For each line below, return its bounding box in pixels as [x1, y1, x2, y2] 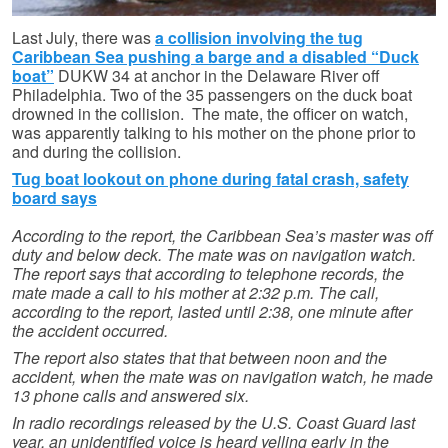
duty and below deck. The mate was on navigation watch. [12, 242, 416, 266]
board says [12, 185, 97, 209]
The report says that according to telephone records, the [12, 261, 404, 285]
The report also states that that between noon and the [12, 345, 387, 369]
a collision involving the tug [155, 26, 363, 50]
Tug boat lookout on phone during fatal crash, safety [12, 166, 409, 190]
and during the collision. [12, 140, 181, 164]
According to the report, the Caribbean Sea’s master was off [12, 223, 433, 247]
